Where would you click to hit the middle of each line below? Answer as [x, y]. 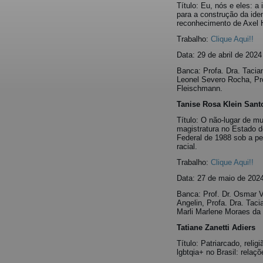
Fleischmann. [200, 88]
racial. [187, 146]
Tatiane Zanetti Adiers [216, 227]
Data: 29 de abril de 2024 [219, 55]
